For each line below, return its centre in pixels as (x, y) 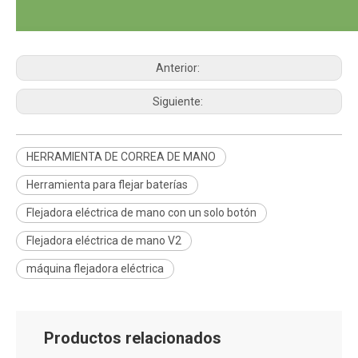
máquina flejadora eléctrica (95, 268)
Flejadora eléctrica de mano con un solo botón (141, 212)
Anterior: (179, 68)
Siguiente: (179, 101)
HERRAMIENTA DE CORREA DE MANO (121, 156)
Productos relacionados (133, 338)
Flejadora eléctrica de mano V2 (104, 240)
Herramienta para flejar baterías (107, 184)
